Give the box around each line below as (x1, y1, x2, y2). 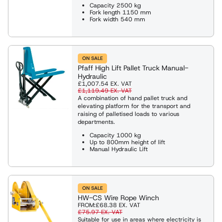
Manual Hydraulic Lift (90, 145, 148, 153)
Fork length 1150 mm (90, 8, 151, 16)
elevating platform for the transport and (78, 102, 190, 110)
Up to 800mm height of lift (90, 138, 165, 146)
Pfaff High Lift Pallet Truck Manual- (78, 63, 188, 72)
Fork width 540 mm (90, 15, 145, 23)
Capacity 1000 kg (90, 131, 141, 139)
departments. (78, 117, 115, 126)
